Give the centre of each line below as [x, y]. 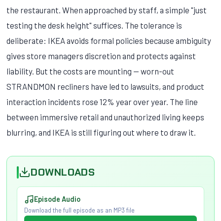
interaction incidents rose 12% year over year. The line [102, 101]
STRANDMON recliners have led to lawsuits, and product [106, 86]
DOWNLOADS [63, 172]
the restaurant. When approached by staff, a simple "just [107, 10]
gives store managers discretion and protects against [101, 55]
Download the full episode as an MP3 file [79, 210]
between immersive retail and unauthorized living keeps [106, 117]
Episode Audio [57, 199]
